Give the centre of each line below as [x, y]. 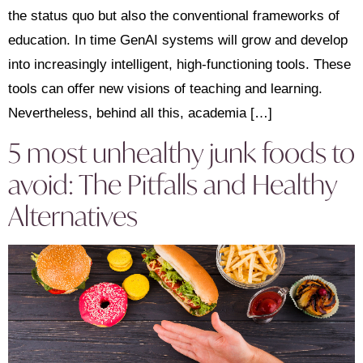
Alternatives [73, 216]
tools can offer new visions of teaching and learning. [165, 88]
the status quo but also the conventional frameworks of [174, 15]
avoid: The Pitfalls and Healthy [173, 184]
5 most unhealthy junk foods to [181, 152]
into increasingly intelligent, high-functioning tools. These [179, 64]
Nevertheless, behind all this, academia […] [140, 113]
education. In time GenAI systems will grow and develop [178, 40]
